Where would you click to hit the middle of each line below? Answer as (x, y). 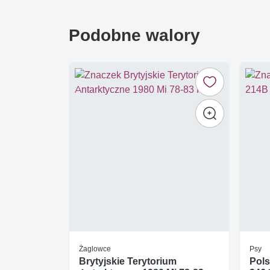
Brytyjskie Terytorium (128, 262)
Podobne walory (134, 35)
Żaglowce (95, 249)
